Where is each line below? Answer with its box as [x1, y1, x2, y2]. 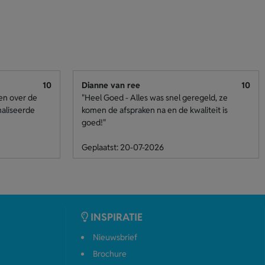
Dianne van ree [81, 80, 140, 91]
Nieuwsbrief [92, 232, 137, 243]
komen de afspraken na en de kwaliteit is [81, 105, 228, 115]
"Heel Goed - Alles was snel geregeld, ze [81, 92, 228, 103]
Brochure [92, 248, 127, 259]
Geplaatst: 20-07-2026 [81, 142, 164, 153]
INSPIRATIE [91, 211, 143, 224]
